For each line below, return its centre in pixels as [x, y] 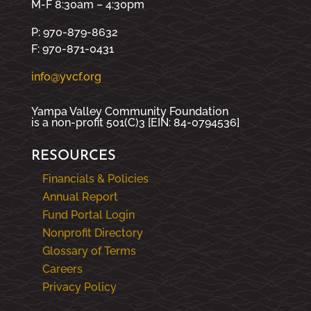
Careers [62, 269]
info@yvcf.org [66, 76]
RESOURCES [73, 156]
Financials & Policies [95, 178]
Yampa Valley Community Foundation [129, 111]
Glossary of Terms [89, 251]
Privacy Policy [79, 287]
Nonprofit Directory [92, 233]
